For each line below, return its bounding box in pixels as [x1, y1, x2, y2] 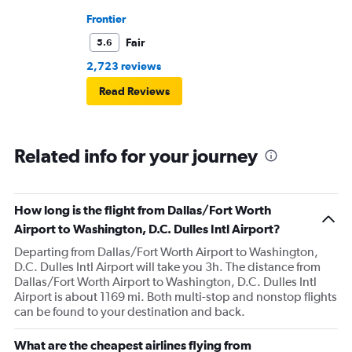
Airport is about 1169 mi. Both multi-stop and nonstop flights [14, 289, 337, 305]
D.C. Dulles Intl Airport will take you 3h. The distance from [14, 259, 321, 275]
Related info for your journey [14, 145, 258, 167]
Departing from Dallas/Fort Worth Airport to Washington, [14, 244, 318, 260]
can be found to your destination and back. [14, 304, 245, 320]
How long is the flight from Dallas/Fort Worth [14, 203, 271, 218]
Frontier [86, 13, 126, 26]
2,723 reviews [86, 60, 161, 73]
